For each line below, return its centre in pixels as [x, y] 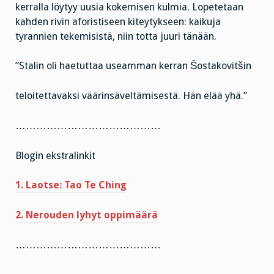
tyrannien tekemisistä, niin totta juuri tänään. [116, 36]
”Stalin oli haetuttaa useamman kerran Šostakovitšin [133, 66]
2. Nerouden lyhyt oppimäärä [87, 215]
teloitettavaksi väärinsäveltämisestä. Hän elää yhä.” [131, 96]
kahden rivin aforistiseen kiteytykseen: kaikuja [118, 21]
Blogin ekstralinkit [55, 155]
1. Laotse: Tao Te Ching [71, 185]
